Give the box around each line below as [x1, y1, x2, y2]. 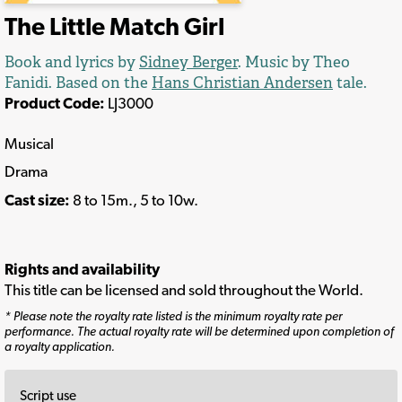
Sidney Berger [139, 52, 238, 73]
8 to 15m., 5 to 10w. [73, 190, 198, 209]
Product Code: [4, 94, 105, 113]
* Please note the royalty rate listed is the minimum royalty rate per [4, 308, 342, 323]
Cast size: [4, 190, 73, 209]
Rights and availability [4, 260, 160, 279]
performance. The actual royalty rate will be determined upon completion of [4, 323, 394, 338]
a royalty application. [4, 338, 115, 354]
